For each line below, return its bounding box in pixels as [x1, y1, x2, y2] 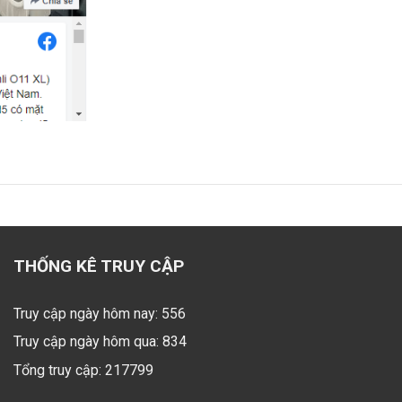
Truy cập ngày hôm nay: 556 [13, 305, 186, 322]
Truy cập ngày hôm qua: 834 [13, 333, 187, 351]
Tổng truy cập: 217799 [13, 361, 153, 379]
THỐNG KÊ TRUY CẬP [13, 256, 184, 276]
